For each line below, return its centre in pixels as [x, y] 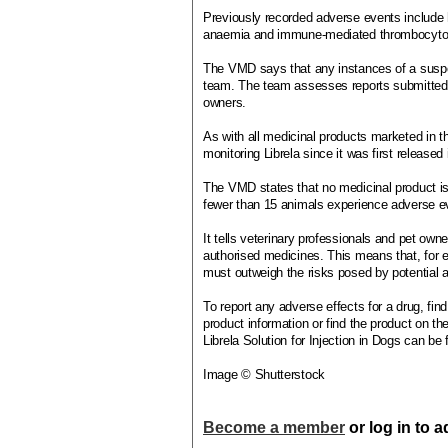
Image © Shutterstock [264, 374]
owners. [224, 102]
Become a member [274, 427]
